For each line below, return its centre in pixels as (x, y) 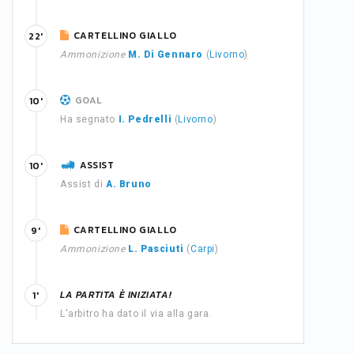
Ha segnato (89, 119)
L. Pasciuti (156, 249)
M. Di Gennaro (166, 55)
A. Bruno (129, 184)
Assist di (83, 184)
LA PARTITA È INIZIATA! (116, 295)
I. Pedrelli (145, 119)
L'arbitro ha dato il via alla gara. (136, 314)
